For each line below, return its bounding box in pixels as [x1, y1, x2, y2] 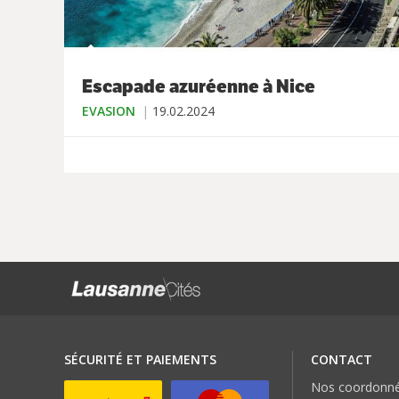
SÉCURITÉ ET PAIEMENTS [64, 351, 216, 369]
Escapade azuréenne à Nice [82, 75, 315, 99]
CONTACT [310, 351, 372, 369]
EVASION [82, 102, 135, 120]
